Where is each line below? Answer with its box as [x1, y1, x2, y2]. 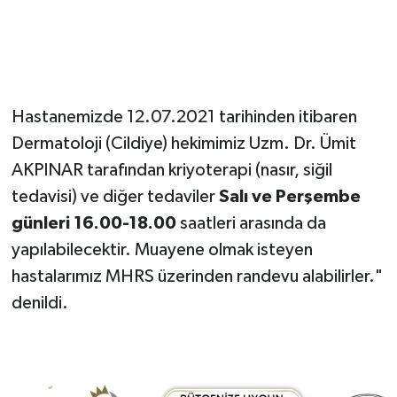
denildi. [11, 294, 68, 313]
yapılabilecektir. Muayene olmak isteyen [11, 241, 313, 260]
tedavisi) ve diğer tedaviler [11, 188, 219, 206]
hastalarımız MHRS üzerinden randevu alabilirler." [11, 268, 383, 286]
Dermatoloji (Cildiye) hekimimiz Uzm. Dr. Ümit [11, 135, 356, 153]
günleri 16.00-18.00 [11, 214, 176, 233]
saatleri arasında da [175, 214, 326, 233]
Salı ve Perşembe [218, 188, 361, 206]
